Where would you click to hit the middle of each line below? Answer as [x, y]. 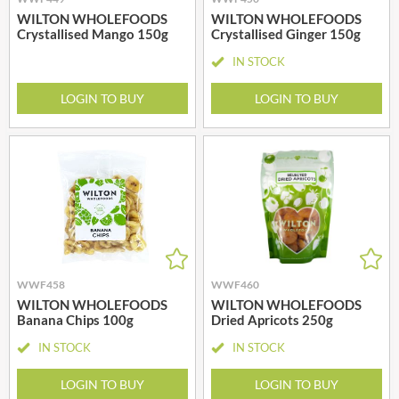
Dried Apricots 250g [272, 319]
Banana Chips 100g [75, 319]
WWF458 [41, 284]
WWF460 [235, 284]
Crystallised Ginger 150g [286, 33]
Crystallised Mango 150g [93, 33]
